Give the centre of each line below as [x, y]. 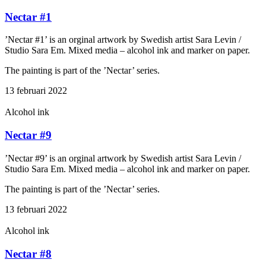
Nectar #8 [28, 254]
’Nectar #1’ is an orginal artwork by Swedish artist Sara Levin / [123, 40]
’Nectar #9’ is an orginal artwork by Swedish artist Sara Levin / [123, 158]
